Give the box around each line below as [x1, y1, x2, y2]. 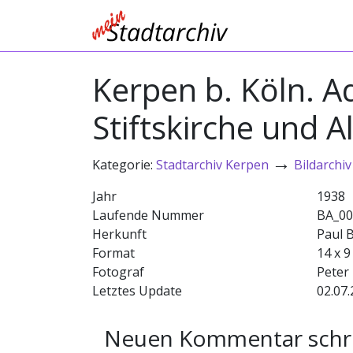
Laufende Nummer [92, 206, 204, 224]
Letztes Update [92, 282, 182, 299]
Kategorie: [92, 156, 156, 173]
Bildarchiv [294, 156, 351, 173]
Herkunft [92, 225, 147, 243]
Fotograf [92, 263, 144, 281]
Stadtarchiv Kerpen [156, 156, 269, 173]
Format [92, 244, 135, 262]
